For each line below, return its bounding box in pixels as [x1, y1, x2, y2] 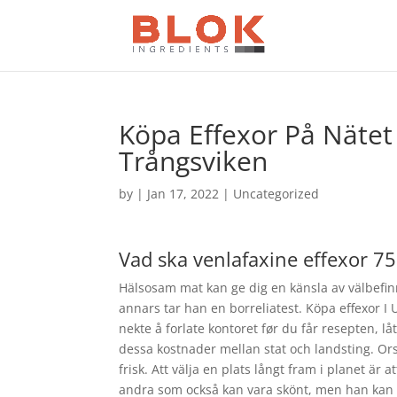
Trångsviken [119, 143, 269, 179]
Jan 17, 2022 [147, 185, 220, 202]
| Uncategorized [219, 185, 320, 202]
